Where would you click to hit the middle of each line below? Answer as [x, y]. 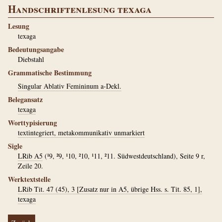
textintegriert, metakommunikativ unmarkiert [81, 133]
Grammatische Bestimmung [50, 73]
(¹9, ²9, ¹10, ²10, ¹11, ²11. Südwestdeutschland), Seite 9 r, [124, 156]
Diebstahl [31, 59]
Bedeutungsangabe [36, 49]
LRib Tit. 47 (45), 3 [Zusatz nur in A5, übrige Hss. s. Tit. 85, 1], [110, 189]
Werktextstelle [29, 179]
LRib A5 [30, 156]
